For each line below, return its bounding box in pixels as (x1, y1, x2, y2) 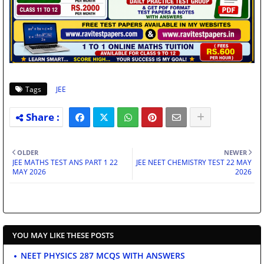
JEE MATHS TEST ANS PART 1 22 (12, 157, 118, 168)
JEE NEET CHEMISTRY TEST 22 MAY (136, 157, 252, 168)
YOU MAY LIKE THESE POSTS (12, 230, 114, 241)
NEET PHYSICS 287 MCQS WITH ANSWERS (21, 250, 185, 262)
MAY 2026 (12, 167, 46, 177)
